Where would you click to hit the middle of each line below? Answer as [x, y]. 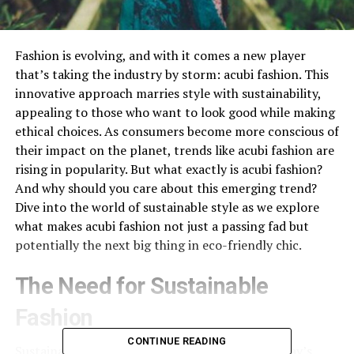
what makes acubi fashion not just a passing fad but [162, 226]
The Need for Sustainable [141, 286]
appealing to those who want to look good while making [175, 112]
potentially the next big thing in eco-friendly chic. [158, 245]
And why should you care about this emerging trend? [166, 188]
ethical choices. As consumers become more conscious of [177, 131]
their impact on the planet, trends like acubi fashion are [174, 150]
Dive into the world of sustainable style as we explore [167, 207]
